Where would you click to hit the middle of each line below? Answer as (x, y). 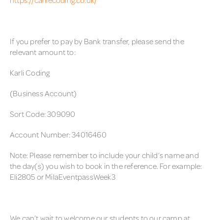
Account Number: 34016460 (58, 134)
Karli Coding (30, 72)
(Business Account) (43, 93)
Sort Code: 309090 (43, 114)
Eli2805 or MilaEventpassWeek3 (63, 177)
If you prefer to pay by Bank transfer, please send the (97, 41)
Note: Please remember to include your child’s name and (104, 155)
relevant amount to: (43, 52)
